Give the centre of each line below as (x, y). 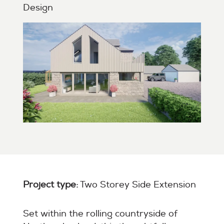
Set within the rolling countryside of (100, 213)
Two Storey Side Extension (137, 184)
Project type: (51, 184)
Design (38, 7)
